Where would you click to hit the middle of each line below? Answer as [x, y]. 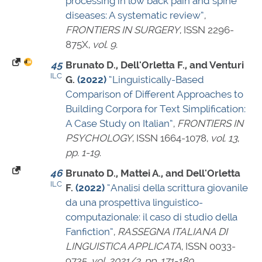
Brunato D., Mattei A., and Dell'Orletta [153, 173]
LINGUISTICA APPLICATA [123, 247]
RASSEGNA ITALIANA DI [173, 232]
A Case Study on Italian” [119, 124]
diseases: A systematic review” [135, 15]
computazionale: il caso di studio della [151, 217]
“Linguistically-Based [156, 80]
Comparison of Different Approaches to [154, 94]
